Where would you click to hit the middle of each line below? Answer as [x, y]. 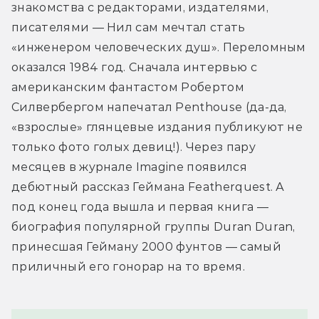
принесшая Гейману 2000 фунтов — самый [146, 246]
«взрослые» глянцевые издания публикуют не [157, 127]
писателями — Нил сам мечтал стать [129, 27]
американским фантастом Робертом [128, 87]
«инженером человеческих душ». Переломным [159, 47]
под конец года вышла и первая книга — [140, 206]
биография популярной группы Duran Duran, [153, 226]
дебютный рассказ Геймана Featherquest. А [148, 187]
